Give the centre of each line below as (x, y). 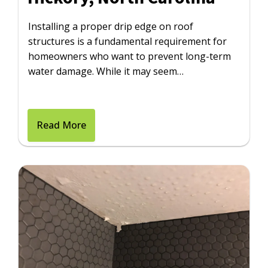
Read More (62, 125)
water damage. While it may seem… (106, 71)
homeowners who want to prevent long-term (130, 57)
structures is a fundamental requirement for (128, 42)
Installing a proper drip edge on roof (111, 27)
